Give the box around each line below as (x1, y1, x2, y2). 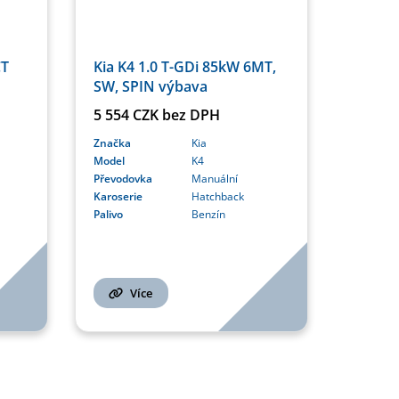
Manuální (191, 170, 238, 186)
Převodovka (93, 170, 152, 186)
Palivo (93, 206, 123, 222)
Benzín (191, 206, 225, 222)
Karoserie (93, 188, 142, 204)
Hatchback (191, 188, 244, 204)
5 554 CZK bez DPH (93, 104, 220, 125)
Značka (93, 134, 131, 151)
